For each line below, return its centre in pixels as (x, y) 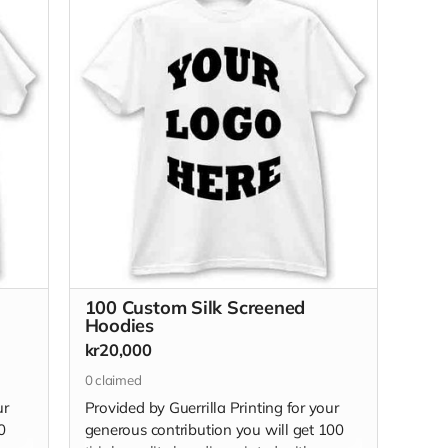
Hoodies (119, 325)
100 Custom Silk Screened (195, 307)
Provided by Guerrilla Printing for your (211, 408)
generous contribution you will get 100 (214, 430)
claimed (117, 379)
